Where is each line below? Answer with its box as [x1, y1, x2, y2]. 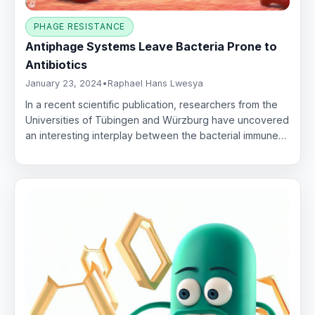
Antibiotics [25, 58, 88, 72]
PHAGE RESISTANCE [33, 21, 126, 32]
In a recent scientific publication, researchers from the [25, 98, 278, 111]
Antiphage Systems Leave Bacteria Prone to [25, 39, 278, 54]
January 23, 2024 [25, 78, 103, 89]
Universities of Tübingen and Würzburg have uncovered [25, 114, 290, 127]
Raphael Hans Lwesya [108, 78, 204, 89]
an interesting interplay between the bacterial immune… [25, 129, 287, 142]
